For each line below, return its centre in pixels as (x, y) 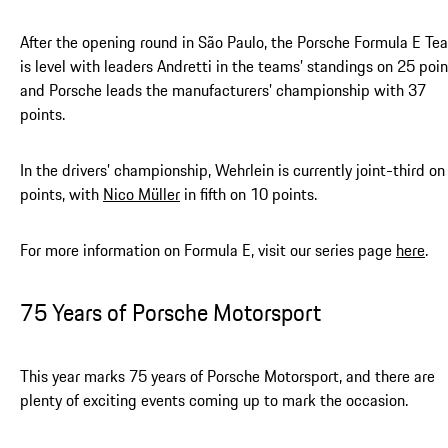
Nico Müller (141, 194)
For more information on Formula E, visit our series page (208, 250)
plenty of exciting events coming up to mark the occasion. (214, 400)
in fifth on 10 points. (248, 194)
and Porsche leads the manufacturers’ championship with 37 (223, 90)
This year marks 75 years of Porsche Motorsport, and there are (227, 376)
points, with (61, 194)
